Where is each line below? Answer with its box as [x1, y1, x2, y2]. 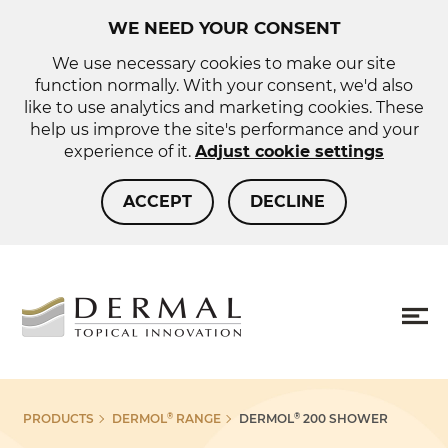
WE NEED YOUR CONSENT [107, 18, 341, 38]
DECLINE [250, 192, 325, 211]
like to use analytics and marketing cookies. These [24, 98, 424, 117]
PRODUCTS [23, 411, 94, 426]
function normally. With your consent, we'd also [35, 76, 413, 95]
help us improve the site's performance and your [29, 120, 419, 139]
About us [20, 389, 105, 413]
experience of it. [64, 142, 195, 161]
